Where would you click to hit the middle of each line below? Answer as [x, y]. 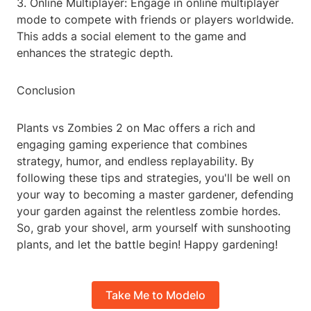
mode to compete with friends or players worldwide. [155, 20]
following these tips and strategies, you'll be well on [153, 178]
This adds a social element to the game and [132, 36]
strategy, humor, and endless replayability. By [135, 161]
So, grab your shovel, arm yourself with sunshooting [154, 228]
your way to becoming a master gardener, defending [155, 195]
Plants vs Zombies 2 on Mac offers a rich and [136, 128]
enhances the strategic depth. [95, 53]
